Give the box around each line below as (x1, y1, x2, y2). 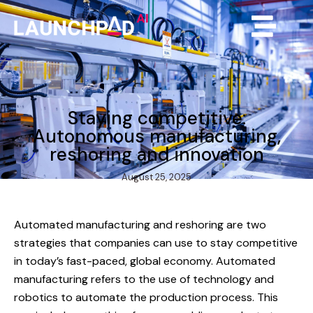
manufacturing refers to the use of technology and (14, 272, 274, 286)
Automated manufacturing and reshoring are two (14, 217, 266, 232)
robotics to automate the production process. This (14, 290, 278, 305)
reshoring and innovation (49, 143, 264, 166)
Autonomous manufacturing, (32, 124, 281, 148)
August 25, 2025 (122, 171, 191, 183)
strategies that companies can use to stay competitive (14, 235, 298, 250)
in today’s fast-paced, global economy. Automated (14, 254, 275, 268)
